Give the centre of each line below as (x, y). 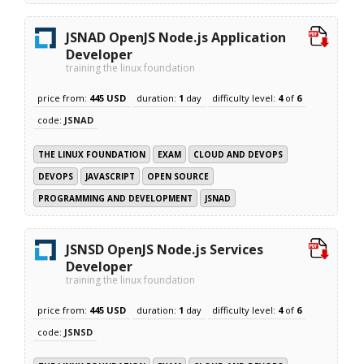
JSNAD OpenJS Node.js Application (176, 37)
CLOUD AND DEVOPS (238, 154)
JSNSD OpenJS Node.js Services (165, 249)
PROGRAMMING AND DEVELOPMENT (116, 198)
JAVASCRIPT (110, 176)
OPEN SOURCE (178, 176)
